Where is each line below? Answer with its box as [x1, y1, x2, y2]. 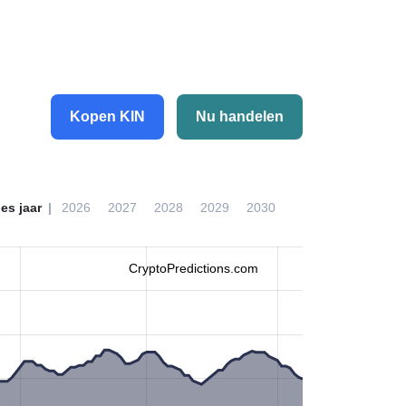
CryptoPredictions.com [129, 261, 258, 275]
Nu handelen [196, 109, 284, 124]
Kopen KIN [70, 109, 145, 124]
